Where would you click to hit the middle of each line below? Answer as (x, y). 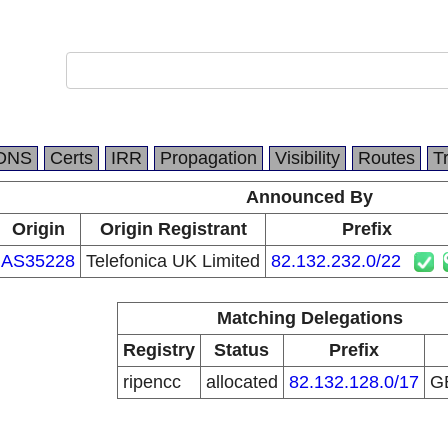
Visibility (307, 158)
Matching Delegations (309, 318)
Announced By (309, 197)
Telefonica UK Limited (173, 261)
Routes (386, 158)
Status (241, 350)
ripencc (151, 382)
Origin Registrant (173, 229)
